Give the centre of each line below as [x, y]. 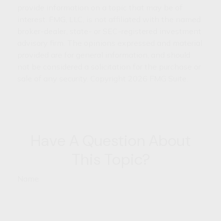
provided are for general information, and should [104, 55]
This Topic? [110, 159]
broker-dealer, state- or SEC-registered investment [109, 31]
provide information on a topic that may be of [100, 7]
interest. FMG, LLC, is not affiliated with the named [109, 19]
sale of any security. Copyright [73, 78]
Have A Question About [110, 140]
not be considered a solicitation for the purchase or [109, 66]
